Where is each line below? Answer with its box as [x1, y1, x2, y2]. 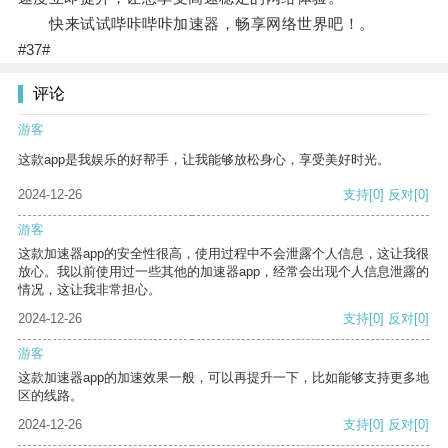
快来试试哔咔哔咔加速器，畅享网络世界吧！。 [17, 15, 375, 33]
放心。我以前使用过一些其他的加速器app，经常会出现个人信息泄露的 [18, 264, 429, 280]
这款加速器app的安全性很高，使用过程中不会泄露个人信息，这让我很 [18, 246, 429, 262]
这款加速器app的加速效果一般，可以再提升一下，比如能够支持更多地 [18, 370, 429, 386]
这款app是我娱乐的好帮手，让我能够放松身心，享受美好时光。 [18, 152, 390, 168]
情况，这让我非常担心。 [18, 282, 161, 298]
